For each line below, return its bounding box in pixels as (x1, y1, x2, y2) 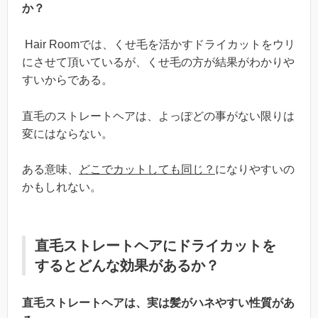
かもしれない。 (22, 181, 102, 194)
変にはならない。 (22, 127, 113, 140)
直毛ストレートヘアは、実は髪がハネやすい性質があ (22, 296, 295, 309)
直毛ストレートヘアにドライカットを (35, 238, 276, 254)
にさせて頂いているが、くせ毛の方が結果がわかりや (22, 56, 295, 69)
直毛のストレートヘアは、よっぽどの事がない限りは (22, 109, 295, 122)
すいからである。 (22, 74, 113, 87)
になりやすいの (215, 163, 295, 176)
